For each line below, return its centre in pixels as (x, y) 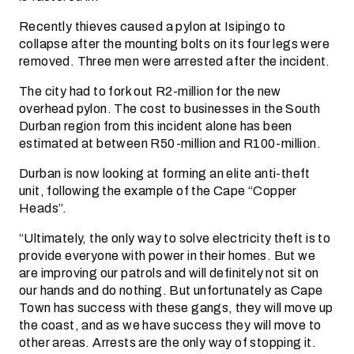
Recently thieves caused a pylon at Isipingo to (153, 26)
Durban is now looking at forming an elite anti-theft (165, 173)
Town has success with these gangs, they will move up (176, 308)
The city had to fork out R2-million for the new (150, 91)
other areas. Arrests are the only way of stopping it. (168, 343)
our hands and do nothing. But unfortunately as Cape (171, 290)
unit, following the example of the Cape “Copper (158, 191)
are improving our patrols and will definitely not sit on (169, 273)
